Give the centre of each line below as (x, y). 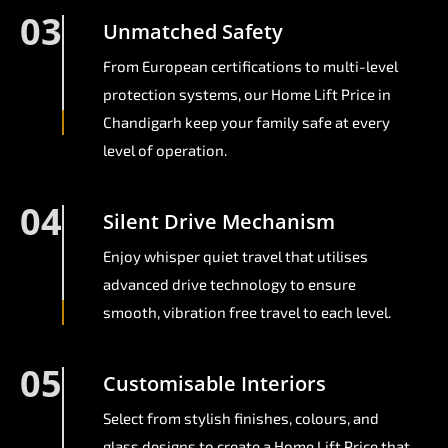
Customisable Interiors (214, 384)
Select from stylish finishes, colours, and (241, 418)
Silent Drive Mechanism (219, 222)
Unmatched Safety (193, 32)
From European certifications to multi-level (250, 66)
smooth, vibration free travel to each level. (247, 312)
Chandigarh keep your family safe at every (246, 122)
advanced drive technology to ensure (229, 284)
